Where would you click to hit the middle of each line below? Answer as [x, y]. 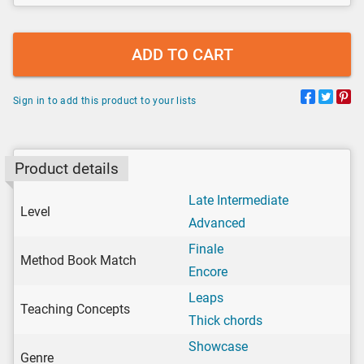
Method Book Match [78, 260]
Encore [208, 271]
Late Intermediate [238, 200]
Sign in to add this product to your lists [105, 100]
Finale [206, 249]
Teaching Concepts [75, 309]
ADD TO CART [182, 54]
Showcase [218, 346]
